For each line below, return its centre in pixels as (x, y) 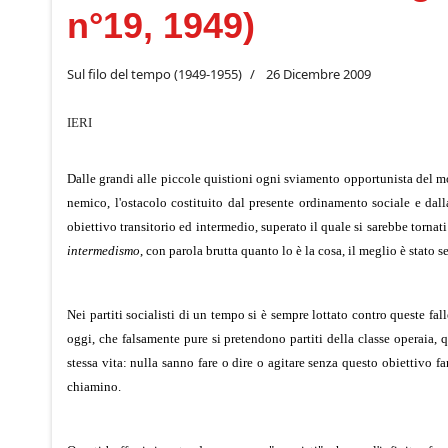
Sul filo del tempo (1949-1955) (154, 73)
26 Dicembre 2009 (318, 73)
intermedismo (103, 250)
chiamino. (94, 386)
